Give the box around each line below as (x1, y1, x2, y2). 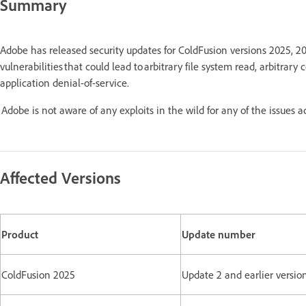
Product (1, 227, 38, 241)
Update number (182, 227, 255, 241)
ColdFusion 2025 (1, 267, 75, 281)
